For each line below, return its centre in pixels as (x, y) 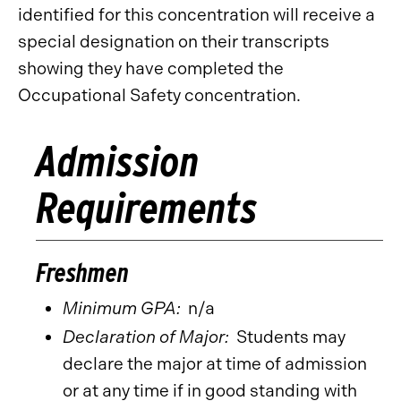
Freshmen (82, 273)
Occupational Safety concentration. (159, 95)
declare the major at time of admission (215, 364)
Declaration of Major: (146, 337)
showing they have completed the (151, 68)
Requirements (147, 208)
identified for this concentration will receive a (196, 15)
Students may (287, 337)
